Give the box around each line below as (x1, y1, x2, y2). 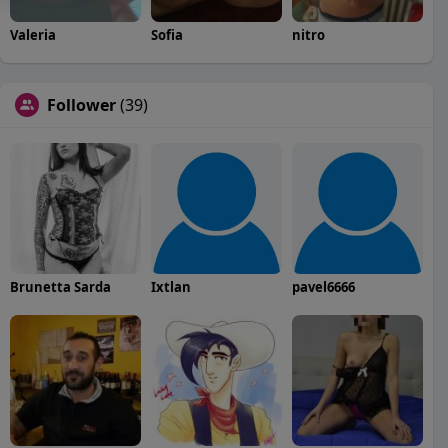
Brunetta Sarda (10, 277, 111, 296)
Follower (47, 93, 116, 116)
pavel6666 (291, 277, 355, 296)
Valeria (10, 25, 56, 44)
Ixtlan (150, 277, 191, 296)
